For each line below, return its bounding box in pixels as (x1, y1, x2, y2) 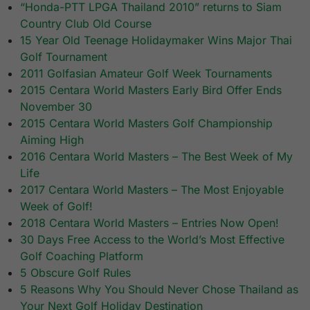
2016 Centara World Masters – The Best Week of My (20, 149, 293, 164)
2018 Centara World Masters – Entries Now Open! (20, 216, 280, 230)
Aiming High (20, 133, 84, 147)
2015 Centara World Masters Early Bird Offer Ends (20, 83, 282, 98)
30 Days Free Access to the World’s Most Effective (20, 232, 285, 247)
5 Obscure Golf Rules (20, 266, 131, 280)
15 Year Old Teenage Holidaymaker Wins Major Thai (20, 33, 293, 48)
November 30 (20, 100, 93, 114)
